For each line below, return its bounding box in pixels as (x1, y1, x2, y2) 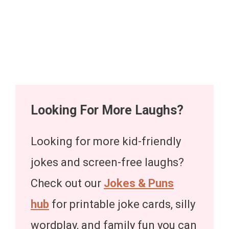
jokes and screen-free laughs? (31, 155, 184, 169)
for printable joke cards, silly (49, 197, 195, 211)
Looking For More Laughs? (31, 102, 184, 118)
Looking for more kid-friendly (31, 134, 181, 148)
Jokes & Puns (104, 176, 174, 190)
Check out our (31, 176, 104, 190)
